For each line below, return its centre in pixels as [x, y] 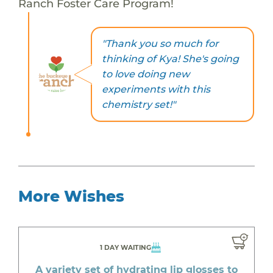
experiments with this [156, 90]
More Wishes [71, 196]
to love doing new [145, 74]
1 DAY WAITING [125, 247]
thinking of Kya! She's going [170, 59]
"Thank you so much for [160, 44]
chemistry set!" [138, 105]
